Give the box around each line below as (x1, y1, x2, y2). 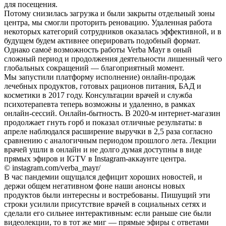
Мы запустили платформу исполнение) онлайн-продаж (4, 72, 195, 81)
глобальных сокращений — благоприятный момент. (4, 63, 184, 72)
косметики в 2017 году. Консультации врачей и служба (4, 90, 192, 99)
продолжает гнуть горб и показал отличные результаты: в (4, 118, 202, 127)
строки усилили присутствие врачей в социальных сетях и (4, 199, 206, 208)
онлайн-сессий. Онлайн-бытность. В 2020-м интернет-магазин (4, 108, 220, 118)
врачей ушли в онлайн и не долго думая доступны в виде (4, 145, 202, 154)
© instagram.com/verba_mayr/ (4, 163, 100, 172)
